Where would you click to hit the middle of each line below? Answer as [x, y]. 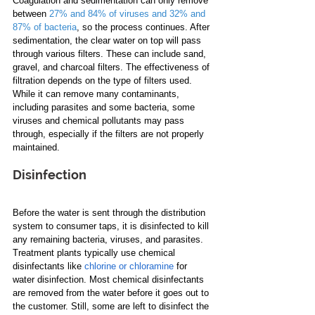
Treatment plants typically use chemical [95, 252]
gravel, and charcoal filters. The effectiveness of [112, 67]
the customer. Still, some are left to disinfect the [112, 306]
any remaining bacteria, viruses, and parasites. [109, 239]
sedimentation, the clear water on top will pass [108, 40]
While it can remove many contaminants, [97, 94]
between [30, 13]
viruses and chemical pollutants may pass [100, 120]
